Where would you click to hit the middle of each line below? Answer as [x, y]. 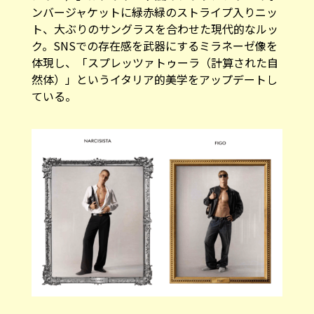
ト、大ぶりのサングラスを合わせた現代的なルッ [155, 19]
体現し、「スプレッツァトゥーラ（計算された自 [155, 53]
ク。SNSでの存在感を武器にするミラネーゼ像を [154, 36]
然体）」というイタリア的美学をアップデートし [154, 70]
